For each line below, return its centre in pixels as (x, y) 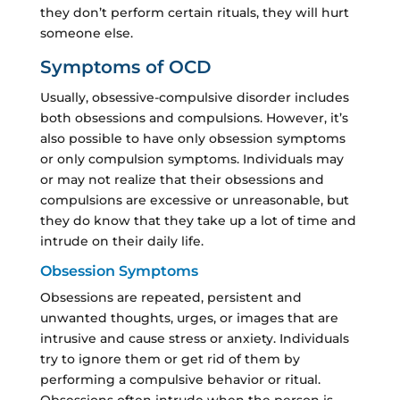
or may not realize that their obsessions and (182, 179)
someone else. (86, 33)
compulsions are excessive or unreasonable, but (194, 200)
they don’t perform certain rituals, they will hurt (194, 12)
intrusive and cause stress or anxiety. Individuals (194, 338)
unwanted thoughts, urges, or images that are (189, 317)
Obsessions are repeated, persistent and (171, 297)
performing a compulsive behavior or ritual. (180, 379)
